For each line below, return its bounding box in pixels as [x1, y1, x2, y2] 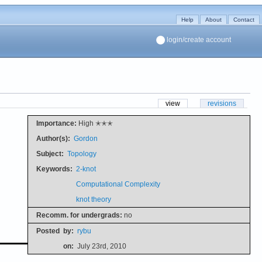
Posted [36, 226, 60, 235]
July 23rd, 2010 [77, 242, 126, 250]
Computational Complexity [75, 180, 160, 188]
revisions [208, 99, 236, 108]
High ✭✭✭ [76, 119, 113, 127]
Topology [67, 149, 96, 158]
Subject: [36, 149, 64, 158]
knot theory [75, 195, 111, 204]
